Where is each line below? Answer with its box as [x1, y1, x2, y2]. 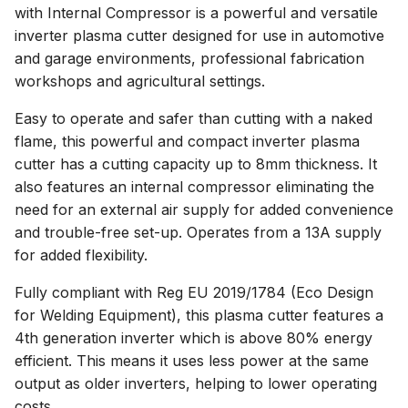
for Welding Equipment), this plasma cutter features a [15, 306, 383, 324]
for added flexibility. [15, 246, 148, 264]
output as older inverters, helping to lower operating [15, 374, 377, 393]
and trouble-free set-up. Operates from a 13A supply [15, 223, 382, 241]
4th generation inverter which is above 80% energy [15, 329, 372, 347]
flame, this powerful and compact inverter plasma [15, 132, 360, 150]
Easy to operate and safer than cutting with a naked [15, 109, 372, 127]
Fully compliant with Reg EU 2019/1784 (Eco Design [15, 283, 373, 301]
